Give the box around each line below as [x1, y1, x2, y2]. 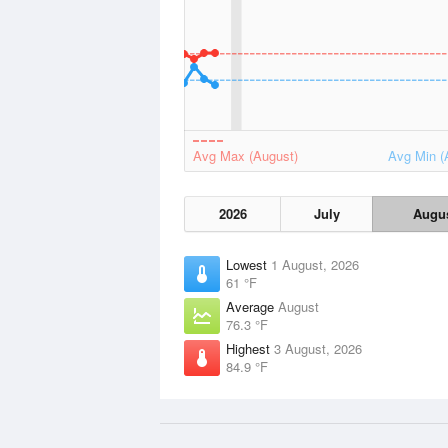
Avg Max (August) [193, 146, 298, 165]
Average [226, 297, 278, 316]
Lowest [226, 255, 271, 274]
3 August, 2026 [274, 339, 362, 358]
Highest [226, 339, 274, 358]
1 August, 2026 [271, 255, 359, 274]
